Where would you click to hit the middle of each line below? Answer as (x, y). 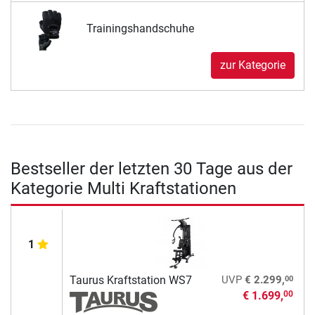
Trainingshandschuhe (140, 29)
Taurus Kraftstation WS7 (130, 281)
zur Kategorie (253, 65)
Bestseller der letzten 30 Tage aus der (152, 169)
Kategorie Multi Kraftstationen (123, 189)
